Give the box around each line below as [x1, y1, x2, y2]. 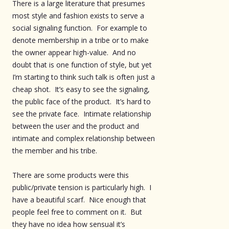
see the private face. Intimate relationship [12, 108, 151, 119]
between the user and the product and [12, 121, 139, 131]
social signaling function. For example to [12, 22, 147, 33]
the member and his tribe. [12, 145, 97, 155]
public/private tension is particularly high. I [12, 182, 151, 192]
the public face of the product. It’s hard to [12, 96, 151, 106]
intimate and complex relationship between [12, 133, 155, 143]
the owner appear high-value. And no [12, 47, 136, 57]
